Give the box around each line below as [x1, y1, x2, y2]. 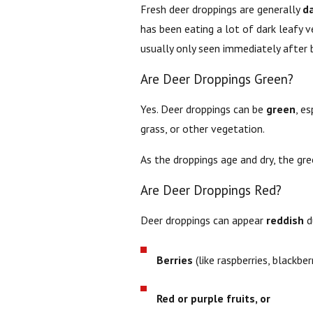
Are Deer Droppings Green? [140, 70, 293, 87]
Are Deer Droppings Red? [140, 181, 282, 198]
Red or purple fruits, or [156, 291, 271, 306]
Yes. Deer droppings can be [140, 102, 266, 117]
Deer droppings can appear [140, 213, 266, 228]
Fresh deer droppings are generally [140, 2, 303, 17]
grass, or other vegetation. [140, 122, 265, 136]
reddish [265, 213, 304, 228]
